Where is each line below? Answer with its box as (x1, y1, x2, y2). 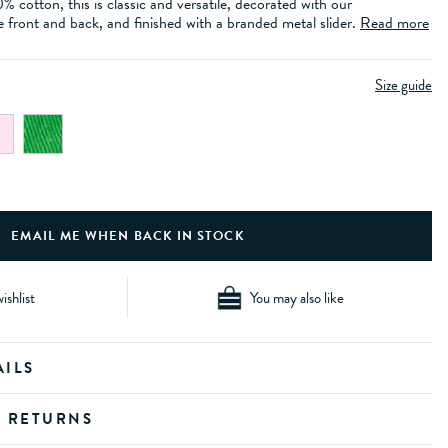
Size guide (375, 74, 432, 97)
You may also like (249, 286, 344, 309)
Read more (360, 11, 429, 36)
